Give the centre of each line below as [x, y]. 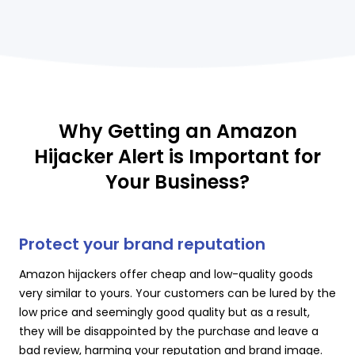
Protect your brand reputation [142, 244]
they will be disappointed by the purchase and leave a [169, 331]
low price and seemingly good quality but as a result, [164, 312]
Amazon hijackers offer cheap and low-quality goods [166, 274]
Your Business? [177, 181]
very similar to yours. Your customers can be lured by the [177, 293]
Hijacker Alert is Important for [177, 156]
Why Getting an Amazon [177, 131]
